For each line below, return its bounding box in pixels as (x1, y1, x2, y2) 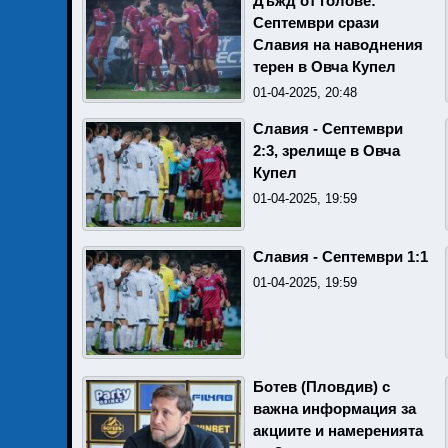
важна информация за (253, 401, 416, 417)
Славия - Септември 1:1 (253, 249, 428, 265)
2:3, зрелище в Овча (253, 143, 400, 159)
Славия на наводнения (253, 37, 423, 53)
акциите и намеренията (253, 423, 423, 439)
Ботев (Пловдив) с (253, 379, 390, 395)
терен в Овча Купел (253, 59, 396, 75)
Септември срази (253, 15, 379, 31)
